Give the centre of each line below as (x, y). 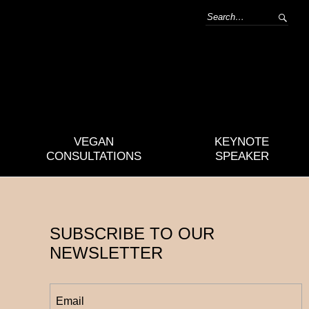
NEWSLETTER (106, 253)
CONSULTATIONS (94, 156)
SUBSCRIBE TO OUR (132, 233)
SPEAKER (242, 156)
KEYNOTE (242, 142)
